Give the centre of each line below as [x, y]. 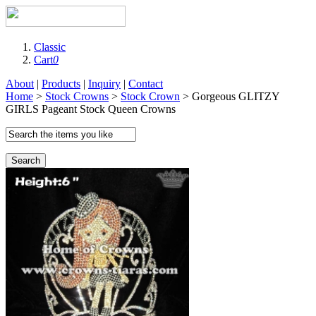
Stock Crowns [77, 96]
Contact [146, 84]
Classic [50, 47]
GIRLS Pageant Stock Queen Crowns [91, 109]
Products [61, 84]
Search [26, 160]
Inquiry [104, 84]
